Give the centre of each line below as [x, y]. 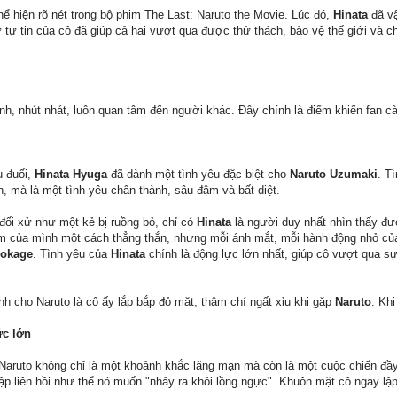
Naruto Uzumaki [334, 175]
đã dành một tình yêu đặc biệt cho [198, 175]
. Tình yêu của [72, 254]
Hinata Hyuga [71, 175]
